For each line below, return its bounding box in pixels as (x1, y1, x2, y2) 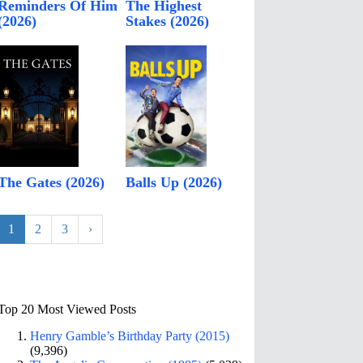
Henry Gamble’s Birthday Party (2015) (30, 328, 230, 343)
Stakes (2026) (126, 13, 210, 30)
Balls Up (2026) (126, 174, 223, 191)
